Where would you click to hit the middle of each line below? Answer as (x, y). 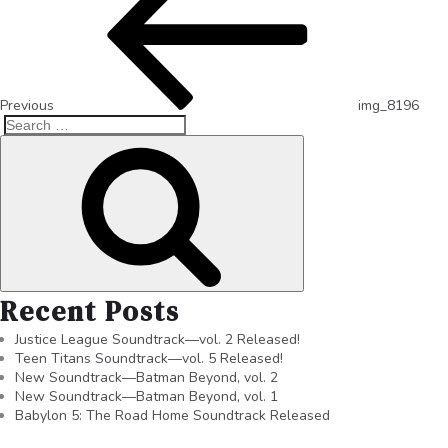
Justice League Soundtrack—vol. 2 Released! (157, 339)
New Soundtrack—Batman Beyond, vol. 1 (146, 396)
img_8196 (388, 105)
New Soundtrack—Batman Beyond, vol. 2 (146, 377)
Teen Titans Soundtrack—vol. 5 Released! (149, 358)
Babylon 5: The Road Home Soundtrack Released (172, 415)
